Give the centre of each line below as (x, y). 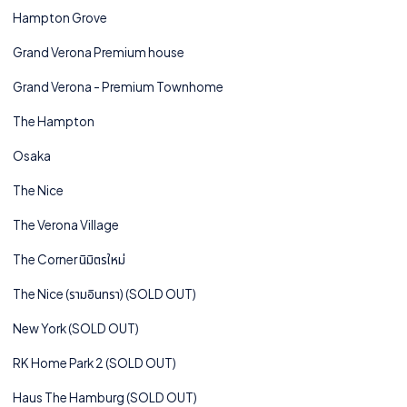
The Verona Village (66, 224)
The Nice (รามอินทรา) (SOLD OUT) (104, 293)
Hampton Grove (60, 17)
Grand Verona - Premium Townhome (118, 86)
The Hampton (54, 121)
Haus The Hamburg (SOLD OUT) (105, 397)
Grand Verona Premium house (99, 52)
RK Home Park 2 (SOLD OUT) (94, 362)
